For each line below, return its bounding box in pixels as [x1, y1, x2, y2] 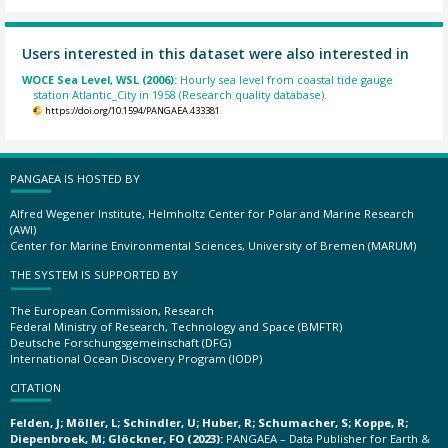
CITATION [10, 379, 61, 395]
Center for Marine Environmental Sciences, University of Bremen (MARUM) [10, 238, 416, 254]
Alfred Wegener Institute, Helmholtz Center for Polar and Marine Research [10, 206, 414, 222]
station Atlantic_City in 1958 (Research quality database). [33, 86, 328, 102]
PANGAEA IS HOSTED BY [10, 170, 140, 186]
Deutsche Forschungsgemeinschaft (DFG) [10, 334, 231, 350]
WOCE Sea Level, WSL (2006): [22, 71, 181, 87]
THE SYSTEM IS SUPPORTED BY [10, 267, 178, 283]
